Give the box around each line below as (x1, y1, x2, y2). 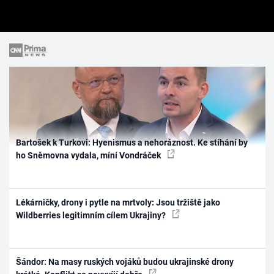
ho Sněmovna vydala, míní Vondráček (16, 150, 163, 161)
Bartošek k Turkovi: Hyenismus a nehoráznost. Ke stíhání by (16, 138, 248, 148)
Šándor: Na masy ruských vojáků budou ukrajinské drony (16, 257, 234, 267)
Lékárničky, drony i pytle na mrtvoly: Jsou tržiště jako (16, 197, 221, 207)
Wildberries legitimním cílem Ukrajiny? (16, 210, 168, 220)
